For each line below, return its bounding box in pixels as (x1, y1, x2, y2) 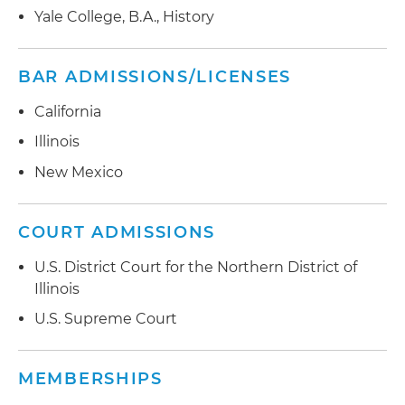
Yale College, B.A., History (34, 7, 214, 25)
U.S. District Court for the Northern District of (34, 258, 357, 276)
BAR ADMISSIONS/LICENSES (18, 66, 292, 87)
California (34, 102, 101, 120)
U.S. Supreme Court (34, 310, 177, 328)
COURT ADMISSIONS (18, 221, 216, 242)
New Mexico (34, 163, 123, 181)
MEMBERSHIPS (18, 369, 163, 390)
